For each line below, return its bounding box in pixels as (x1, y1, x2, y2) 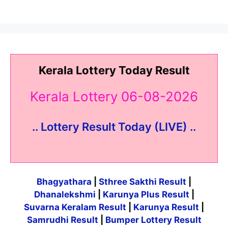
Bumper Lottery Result (105, 215, 202, 225)
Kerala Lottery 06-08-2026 (30, 89, 198, 105)
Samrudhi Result (26, 215, 100, 225)
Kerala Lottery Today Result (38, 63, 190, 77)
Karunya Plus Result (102, 189, 189, 200)
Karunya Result (133, 202, 201, 213)
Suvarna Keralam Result (24, 202, 128, 213)
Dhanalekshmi (34, 189, 96, 200)
